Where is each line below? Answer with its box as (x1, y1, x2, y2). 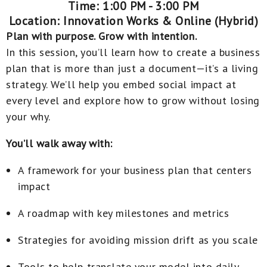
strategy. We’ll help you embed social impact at (6, 77, 237, 91)
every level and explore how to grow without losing (6, 93, 260, 107)
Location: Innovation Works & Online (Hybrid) (8, 13, 259, 28)
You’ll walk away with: (6, 136, 113, 150)
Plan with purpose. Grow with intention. (6, 29, 197, 43)
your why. (6, 109, 51, 123)
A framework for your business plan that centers (18, 163, 252, 177)
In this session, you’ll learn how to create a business (6, 45, 260, 59)
